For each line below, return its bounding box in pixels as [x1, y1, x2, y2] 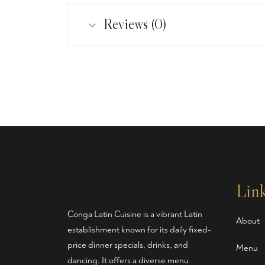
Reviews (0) [104, 15, 166, 33]
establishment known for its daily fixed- [67, 224, 211, 235]
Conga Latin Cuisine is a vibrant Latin [67, 209, 202, 220]
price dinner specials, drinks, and [67, 240, 188, 251]
